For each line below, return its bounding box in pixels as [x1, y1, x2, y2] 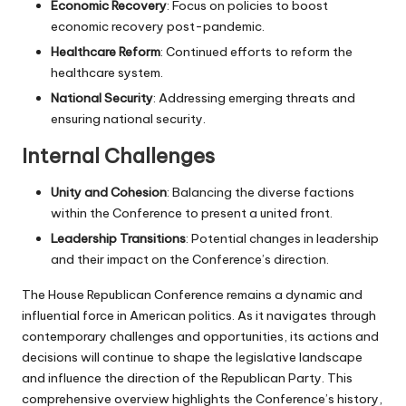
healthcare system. [51, 64, 163, 82]
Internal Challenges [22, 143, 215, 169]
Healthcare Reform [51, 43, 160, 61]
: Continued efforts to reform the [160, 43, 353, 61]
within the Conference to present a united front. [51, 205, 333, 222]
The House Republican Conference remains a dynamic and [22, 286, 362, 304]
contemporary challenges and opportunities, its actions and [22, 328, 379, 345]
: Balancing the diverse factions [167, 184, 354, 201]
